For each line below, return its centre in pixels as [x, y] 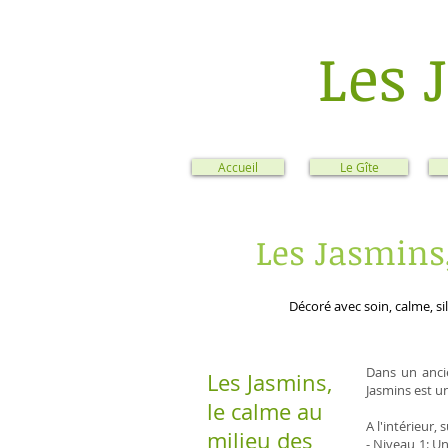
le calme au [265, 411]
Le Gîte [359, 167]
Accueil [238, 167]
